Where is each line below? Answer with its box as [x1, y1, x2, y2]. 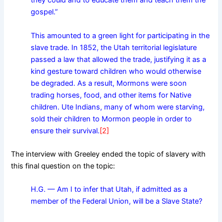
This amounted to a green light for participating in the [31, 31, 210, 40]
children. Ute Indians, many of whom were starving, [31, 102, 205, 111]
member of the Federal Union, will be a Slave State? [31, 197, 203, 206]
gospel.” [31, 7, 58, 17]
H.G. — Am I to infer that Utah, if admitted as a [31, 185, 188, 194]
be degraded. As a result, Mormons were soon [31, 78, 187, 88]
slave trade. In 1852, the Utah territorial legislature [31, 43, 197, 52]
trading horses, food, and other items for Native [31, 90, 192, 100]
